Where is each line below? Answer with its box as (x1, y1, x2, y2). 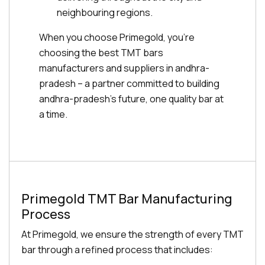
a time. (39, 108, 67, 121)
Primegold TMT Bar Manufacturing (21, 190, 232, 208)
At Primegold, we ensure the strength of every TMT (21, 228, 244, 241)
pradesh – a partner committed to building (39, 77, 219, 90)
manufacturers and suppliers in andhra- (39, 62, 209, 75)
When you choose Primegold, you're (39, 31, 195, 44)
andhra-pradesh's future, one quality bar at (39, 92, 224, 105)
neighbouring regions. (57, 6, 153, 19)
